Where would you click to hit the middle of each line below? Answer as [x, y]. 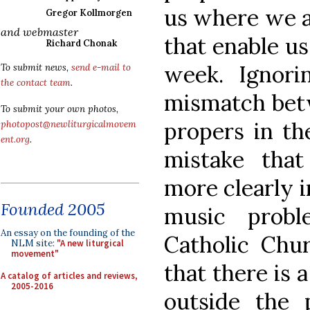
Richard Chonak [81, 43]
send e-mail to [101, 67]
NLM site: [34, 243]
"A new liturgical [90, 243]
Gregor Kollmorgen [89, 13]
